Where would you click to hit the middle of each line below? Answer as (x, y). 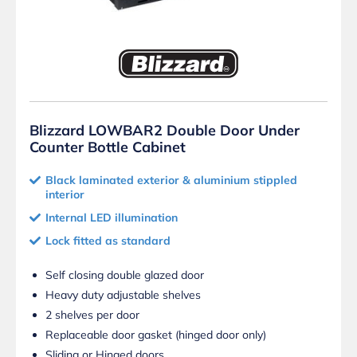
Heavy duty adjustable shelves (123, 294)
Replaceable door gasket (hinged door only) (156, 334)
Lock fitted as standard (108, 240)
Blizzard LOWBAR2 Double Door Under (165, 130)
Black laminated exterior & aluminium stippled (171, 180)
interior (65, 194)
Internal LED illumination (112, 217)
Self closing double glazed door (125, 275)
